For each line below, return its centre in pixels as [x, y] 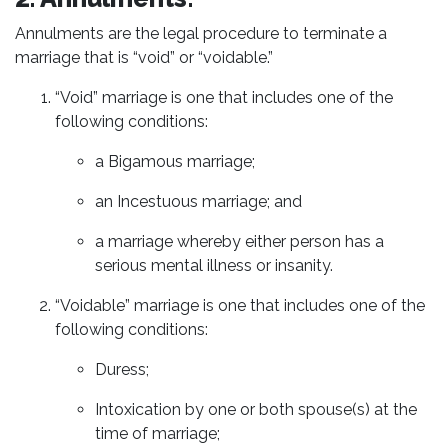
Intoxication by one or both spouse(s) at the [256, 409]
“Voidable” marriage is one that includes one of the [240, 305]
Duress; [122, 369]
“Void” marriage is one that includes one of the [224, 97]
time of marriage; [157, 433]
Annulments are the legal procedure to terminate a [201, 33]
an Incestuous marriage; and [198, 201]
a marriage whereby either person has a [239, 241]
